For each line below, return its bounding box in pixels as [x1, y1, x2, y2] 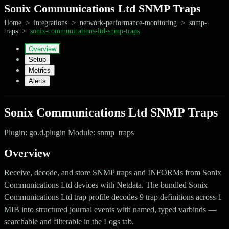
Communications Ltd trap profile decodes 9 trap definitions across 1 [4, 192, 222, 201]
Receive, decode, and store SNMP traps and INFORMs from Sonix [4, 168, 221, 177]
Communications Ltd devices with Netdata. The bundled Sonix [4, 180, 208, 189]
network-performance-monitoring [80, 18, 177, 27]
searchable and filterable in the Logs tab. [4, 217, 134, 226]
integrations [34, 18, 67, 27]
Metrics [29, 66, 51, 74]
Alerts [29, 77, 46, 85]
